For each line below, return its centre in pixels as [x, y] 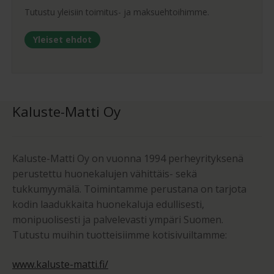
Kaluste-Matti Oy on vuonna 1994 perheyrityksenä [128, 159]
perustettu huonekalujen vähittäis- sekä [105, 174]
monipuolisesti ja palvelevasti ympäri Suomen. [118, 220]
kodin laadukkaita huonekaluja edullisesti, [108, 205]
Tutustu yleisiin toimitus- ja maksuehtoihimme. [117, 12]
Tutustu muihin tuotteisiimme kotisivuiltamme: [120, 235]
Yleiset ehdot [62, 40]
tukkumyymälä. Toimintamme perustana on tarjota [129, 189]
